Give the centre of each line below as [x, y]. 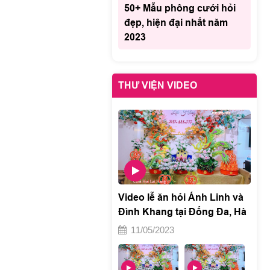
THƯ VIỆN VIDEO [158, 86]
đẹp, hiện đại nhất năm [176, 23]
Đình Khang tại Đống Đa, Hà [182, 212]
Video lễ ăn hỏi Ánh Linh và [181, 198]
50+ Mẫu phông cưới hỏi [180, 8]
